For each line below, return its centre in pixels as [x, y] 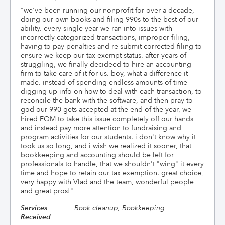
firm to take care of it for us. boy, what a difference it [104, 73]
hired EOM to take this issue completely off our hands [107, 119]
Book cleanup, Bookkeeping [119, 208]
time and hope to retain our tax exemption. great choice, [112, 173]
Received [36, 217]
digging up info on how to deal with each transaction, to [111, 91]
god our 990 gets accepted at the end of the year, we [106, 109]
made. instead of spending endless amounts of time [104, 82]
